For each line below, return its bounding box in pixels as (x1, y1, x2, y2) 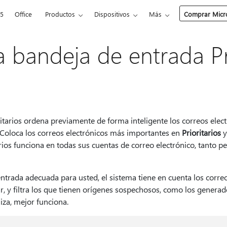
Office (15, 10, 32, 18)
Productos (45, 10, 75, 18)
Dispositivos (94, 10, 130, 18)
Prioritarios (181, 127, 221, 138)
